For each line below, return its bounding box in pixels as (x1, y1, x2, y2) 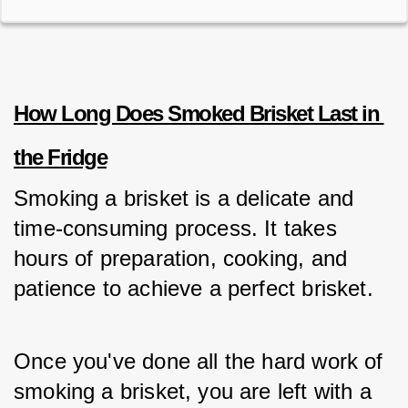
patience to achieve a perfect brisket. (14, 276, 381, 301)
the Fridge (14, 145, 107, 169)
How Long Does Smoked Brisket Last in (14, 101, 379, 126)
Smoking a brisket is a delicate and (14, 186, 354, 210)
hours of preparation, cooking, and (14, 246, 348, 270)
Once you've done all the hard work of (14, 349, 383, 373)
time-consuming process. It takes (14, 216, 337, 240)
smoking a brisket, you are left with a (14, 379, 372, 403)
